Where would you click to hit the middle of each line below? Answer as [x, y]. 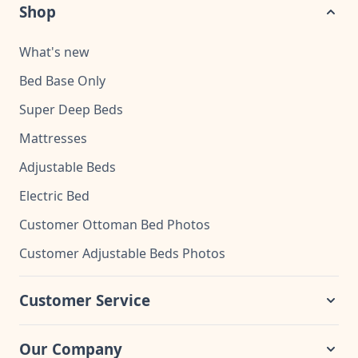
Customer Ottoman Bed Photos [115, 224]
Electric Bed [54, 195]
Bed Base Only [62, 80]
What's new [54, 52]
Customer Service [85, 300]
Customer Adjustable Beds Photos [122, 253]
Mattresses [53, 138]
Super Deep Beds [71, 109]
